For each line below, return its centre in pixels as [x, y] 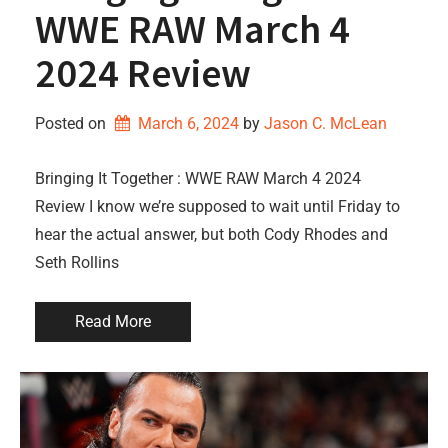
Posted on [72, 123]
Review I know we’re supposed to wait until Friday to [217, 206]
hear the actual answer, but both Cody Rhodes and [211, 234]
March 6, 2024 [188, 123]
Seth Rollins [77, 262]
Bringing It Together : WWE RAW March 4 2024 [198, 178]
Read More [113, 321]
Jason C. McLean [325, 123]
